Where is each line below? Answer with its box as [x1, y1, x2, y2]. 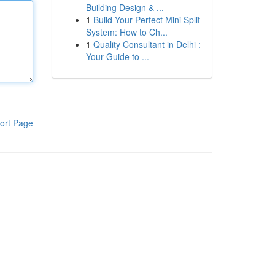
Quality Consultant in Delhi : [93, 38, 201, 50]
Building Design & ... [85, 1, 164, 14]
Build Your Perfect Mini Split [93, 14, 200, 26]
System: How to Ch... [85, 26, 168, 38]
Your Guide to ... [85, 50, 149, 63]
